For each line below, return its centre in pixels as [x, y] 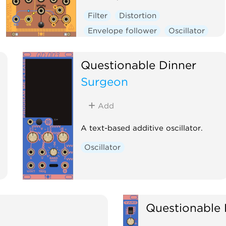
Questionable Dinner [138, 65]
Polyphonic [189, 46]
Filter [97, 15]
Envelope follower [122, 31]
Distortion [137, 15]
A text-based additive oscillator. [142, 128]
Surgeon [104, 81]
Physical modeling [122, 46]
